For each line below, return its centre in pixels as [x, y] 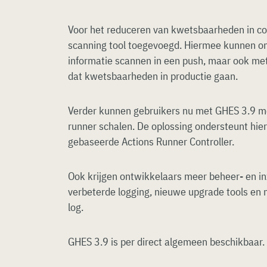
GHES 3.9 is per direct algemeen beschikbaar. [166, 242]
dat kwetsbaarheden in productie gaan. [153, 76]
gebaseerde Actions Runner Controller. [151, 142]
